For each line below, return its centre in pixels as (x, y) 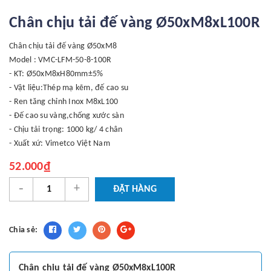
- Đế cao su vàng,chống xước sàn (67, 116)
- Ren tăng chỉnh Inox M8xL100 (64, 102)
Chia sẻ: (23, 230)
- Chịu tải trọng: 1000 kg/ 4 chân (66, 129)
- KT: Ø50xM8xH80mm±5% (56, 74)
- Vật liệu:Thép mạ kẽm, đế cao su (69, 88)
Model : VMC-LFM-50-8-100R (60, 60)
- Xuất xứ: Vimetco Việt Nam (60, 143)
